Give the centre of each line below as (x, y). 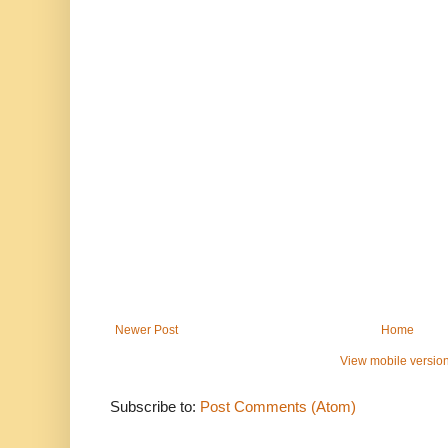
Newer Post (146, 329)
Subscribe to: (155, 406)
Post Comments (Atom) (278, 406)
